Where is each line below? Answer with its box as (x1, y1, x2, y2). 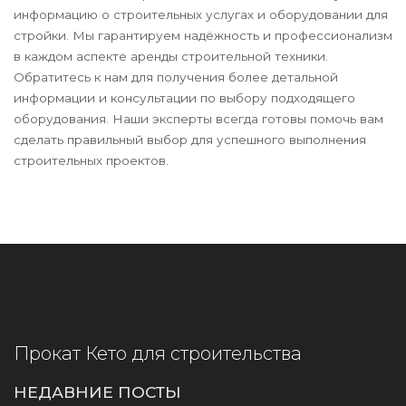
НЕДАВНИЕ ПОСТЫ (14, 382, 181, 401)
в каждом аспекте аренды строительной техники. (14, 48, 328, 63)
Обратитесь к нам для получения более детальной (14, 69, 338, 84)
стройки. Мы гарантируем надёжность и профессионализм (14, 27, 392, 43)
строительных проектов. (14, 152, 169, 168)
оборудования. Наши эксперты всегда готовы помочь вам (14, 111, 383, 126)
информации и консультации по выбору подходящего (14, 90, 355, 105)
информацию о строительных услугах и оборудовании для (14, 6, 388, 22)
